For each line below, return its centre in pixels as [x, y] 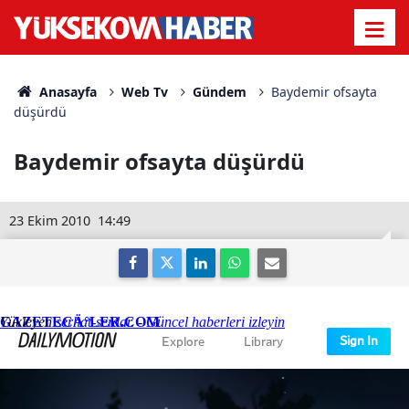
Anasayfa [66, 92]
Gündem [219, 92]
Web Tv [144, 92]
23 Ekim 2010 [50, 220]
